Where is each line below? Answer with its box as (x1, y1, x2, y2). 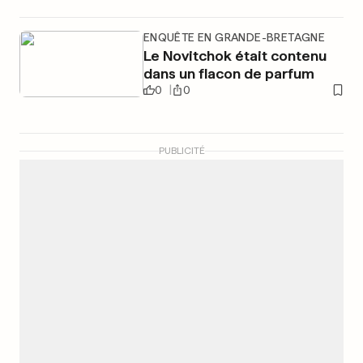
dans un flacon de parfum (143, 65, 314, 82)
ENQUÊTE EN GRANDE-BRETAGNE (143, 31, 326, 44)
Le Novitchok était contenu (143, 47, 327, 64)
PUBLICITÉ (158, 145, 205, 156)
